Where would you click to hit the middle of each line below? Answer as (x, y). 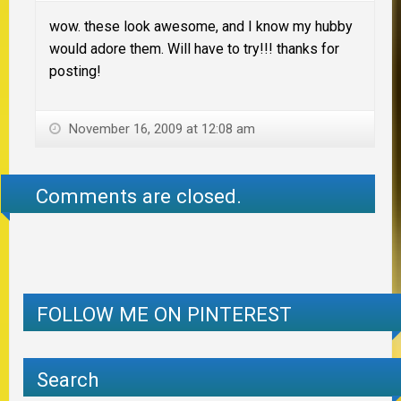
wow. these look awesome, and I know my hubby (201, 27)
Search (68, 379)
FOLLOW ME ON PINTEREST (164, 315)
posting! (75, 72)
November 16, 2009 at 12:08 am (160, 129)
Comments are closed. (139, 196)
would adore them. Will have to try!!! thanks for (194, 49)
